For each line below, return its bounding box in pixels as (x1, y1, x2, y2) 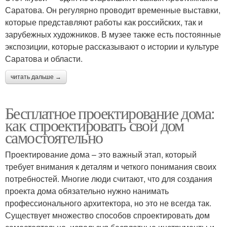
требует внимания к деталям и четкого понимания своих (5, 161, 216, 173)
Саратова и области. (5, 53, 83, 65)
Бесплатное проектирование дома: (5, 102, 215, 124)
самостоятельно (5, 126, 103, 148)
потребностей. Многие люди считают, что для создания (5, 173, 212, 185)
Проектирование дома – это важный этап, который (5, 148, 197, 161)
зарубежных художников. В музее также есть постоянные (5, 28, 221, 41)
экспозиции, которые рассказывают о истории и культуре (5, 41, 219, 53)
